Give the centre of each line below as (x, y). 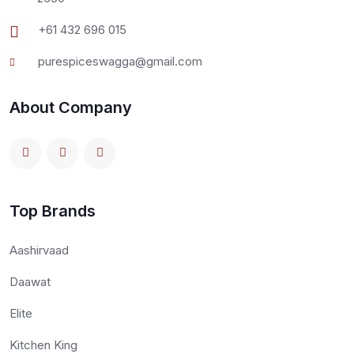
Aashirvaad (39, 250)
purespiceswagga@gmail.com (120, 61)
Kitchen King (43, 345)
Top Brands (53, 211)
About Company (71, 107)
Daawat (30, 281)
